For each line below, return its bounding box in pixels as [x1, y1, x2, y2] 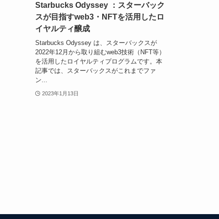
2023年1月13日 [42, 90, 79, 96]
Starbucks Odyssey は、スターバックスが [35, 39, 157, 46]
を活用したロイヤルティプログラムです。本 [35, 57, 162, 65]
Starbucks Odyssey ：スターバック [35, 1, 165, 10]
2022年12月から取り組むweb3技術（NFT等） [35, 48, 165, 56]
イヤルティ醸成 [35, 24, 90, 33]
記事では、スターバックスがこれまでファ [35, 66, 156, 74]
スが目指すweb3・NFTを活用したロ [35, 13, 164, 22]
